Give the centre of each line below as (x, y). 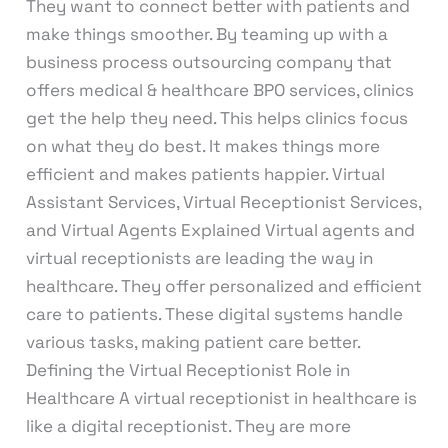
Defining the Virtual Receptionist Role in (187, 369)
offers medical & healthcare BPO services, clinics (219, 89)
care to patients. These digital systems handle (214, 313)
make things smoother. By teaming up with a (206, 33)
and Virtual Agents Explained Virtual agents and (220, 229)
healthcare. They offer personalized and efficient (223, 285)
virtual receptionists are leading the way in (199, 257)
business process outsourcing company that (208, 61)
